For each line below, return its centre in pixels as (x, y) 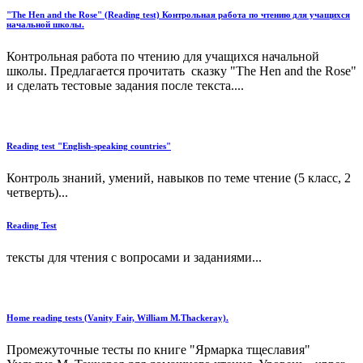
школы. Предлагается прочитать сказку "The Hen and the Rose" (181, 71)
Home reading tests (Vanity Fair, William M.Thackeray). (117, 318)
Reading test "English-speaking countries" (89, 146)
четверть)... (37, 193)
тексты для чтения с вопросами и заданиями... (134, 258)
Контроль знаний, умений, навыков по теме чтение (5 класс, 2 (179, 178)
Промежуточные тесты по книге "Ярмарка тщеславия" (158, 350)
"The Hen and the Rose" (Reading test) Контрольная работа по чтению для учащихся (178, 15)
